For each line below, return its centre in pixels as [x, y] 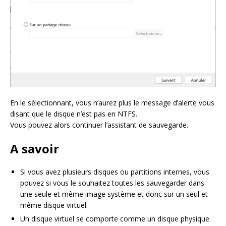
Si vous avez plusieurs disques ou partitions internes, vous [115, 172]
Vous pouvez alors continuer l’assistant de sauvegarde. [99, 125]
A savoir [35, 148]
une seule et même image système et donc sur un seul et [114, 194]
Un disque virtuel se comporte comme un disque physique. [116, 218]
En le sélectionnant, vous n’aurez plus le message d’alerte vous [112, 102]
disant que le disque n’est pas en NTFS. [74, 114]
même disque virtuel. [54, 205]
